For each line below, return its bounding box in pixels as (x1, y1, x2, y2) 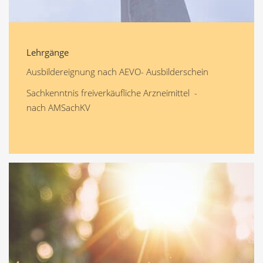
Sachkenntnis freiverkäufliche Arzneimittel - (26, 86, 197, 99)
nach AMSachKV (26, 101, 93, 113)
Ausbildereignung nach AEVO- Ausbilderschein (26, 66, 208, 78)
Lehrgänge (26, 46, 69, 58)
